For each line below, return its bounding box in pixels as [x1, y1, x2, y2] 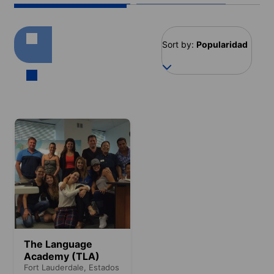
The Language [24, 237, 92, 250]
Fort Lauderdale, [24, 262, 89, 272]
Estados [89, 262, 119, 272]
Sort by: [162, 39, 194, 50]
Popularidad [196, 39, 248, 50]
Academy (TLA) [24, 250, 100, 262]
